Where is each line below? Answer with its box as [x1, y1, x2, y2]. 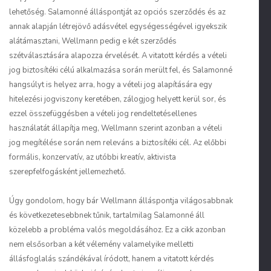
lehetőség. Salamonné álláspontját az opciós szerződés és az [9, 7, 226, 18]
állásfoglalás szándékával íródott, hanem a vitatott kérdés [9, 253, 214, 264]
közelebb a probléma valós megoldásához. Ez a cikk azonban [9, 224, 226, 235]
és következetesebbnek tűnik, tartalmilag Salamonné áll [9, 210, 204, 221]
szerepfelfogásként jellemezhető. [9, 166, 126, 177]
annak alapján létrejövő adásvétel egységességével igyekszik [9, 21, 227, 32]
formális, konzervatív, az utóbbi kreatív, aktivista [9, 152, 176, 163]
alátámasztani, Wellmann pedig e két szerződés [9, 36, 177, 47]
